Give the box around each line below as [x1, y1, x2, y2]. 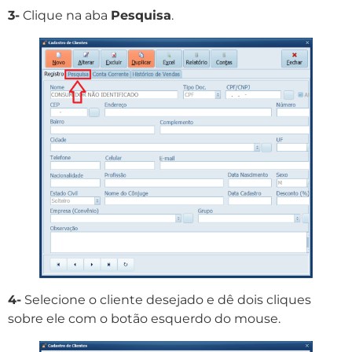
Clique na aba [20, 8, 111, 24]
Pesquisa [111, 8, 171, 24]
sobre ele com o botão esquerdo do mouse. [8, 311, 280, 327]
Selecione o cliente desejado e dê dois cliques [21, 292, 311, 308]
